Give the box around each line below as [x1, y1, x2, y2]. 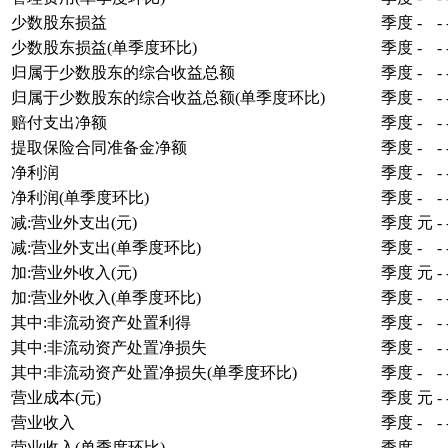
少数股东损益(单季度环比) [11, 38, 197, 56]
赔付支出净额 [11, 113, 107, 131]
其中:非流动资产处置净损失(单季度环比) [11, 363, 297, 381]
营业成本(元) [11, 388, 101, 406]
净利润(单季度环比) [11, 188, 149, 206]
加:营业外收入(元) [11, 263, 137, 281]
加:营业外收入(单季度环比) [11, 288, 201, 306]
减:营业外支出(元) [11, 213, 137, 231]
